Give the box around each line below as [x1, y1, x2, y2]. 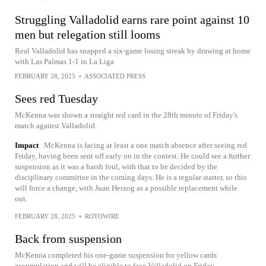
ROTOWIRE [85, 213, 119, 220]
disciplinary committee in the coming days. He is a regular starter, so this [15, 173, 246, 182]
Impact [15, 141, 39, 150]
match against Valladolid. [15, 121, 97, 130]
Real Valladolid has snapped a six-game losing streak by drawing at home [15, 46, 251, 55]
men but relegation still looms [15, 28, 160, 41]
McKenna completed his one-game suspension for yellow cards [15, 251, 217, 259]
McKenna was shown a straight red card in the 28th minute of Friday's [15, 110, 237, 119]
